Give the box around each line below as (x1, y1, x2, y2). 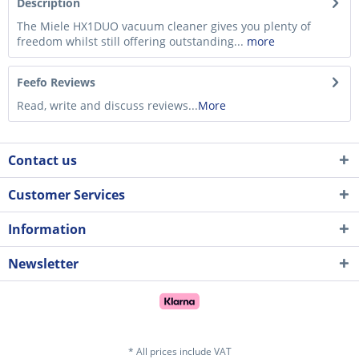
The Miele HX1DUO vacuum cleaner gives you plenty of (17, 18, 311, 34)
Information (8, 220, 87, 239)
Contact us (8, 151, 77, 170)
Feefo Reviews (17, 75, 95, 91)
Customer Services (8, 186, 125, 204)
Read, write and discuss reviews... (17, 98, 198, 114)
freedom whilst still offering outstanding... (17, 34, 244, 50)
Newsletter (8, 255, 79, 273)
